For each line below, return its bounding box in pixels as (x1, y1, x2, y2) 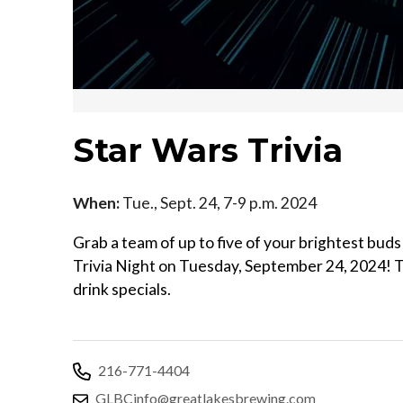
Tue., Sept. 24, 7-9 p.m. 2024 (120, 193, 317, 212)
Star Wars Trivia (73, 130, 343, 170)
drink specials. (73, 279, 171, 299)
